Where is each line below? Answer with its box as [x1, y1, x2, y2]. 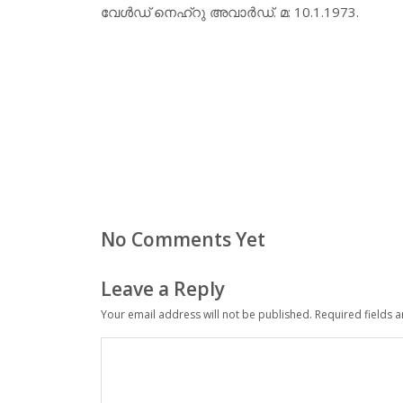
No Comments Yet [101, 227, 265, 253]
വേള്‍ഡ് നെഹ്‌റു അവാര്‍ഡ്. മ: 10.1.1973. [101, 2, 359, 21]
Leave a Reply [101, 275, 225, 301]
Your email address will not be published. [101, 307, 312, 323]
